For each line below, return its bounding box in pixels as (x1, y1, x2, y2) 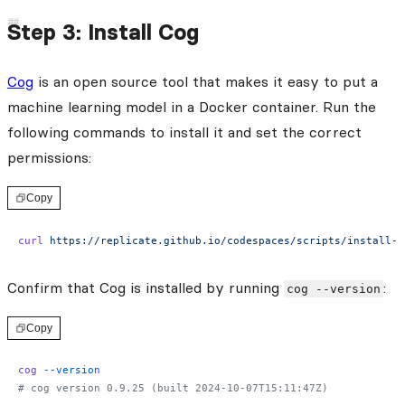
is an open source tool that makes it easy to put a (33, 72, 378, 91)
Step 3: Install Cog (7, 18, 199, 45)
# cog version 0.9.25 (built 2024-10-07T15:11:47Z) (18, 381, 328, 395)
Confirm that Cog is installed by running (7, 278, 284, 297)
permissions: (7, 148, 91, 167)
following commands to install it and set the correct (7, 123, 362, 142)
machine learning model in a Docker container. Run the (7, 98, 376, 117)
